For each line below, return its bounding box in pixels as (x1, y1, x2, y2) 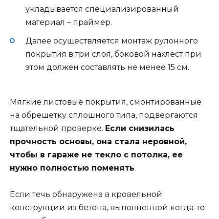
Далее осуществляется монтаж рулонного (25, 36, 198, 46)
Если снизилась (105, 123, 175, 133)
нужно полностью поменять (10, 163, 134, 173)
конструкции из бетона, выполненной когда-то (10, 202, 205, 212)
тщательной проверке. (10, 123, 105, 133)
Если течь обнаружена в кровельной (10, 189, 162, 199)
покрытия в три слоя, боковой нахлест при (25, 49, 201, 59)
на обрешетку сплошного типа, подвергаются (10, 110, 198, 120)
